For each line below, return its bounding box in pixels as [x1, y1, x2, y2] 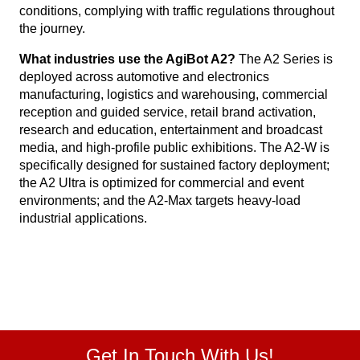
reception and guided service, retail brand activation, [19, 105, 316, 119]
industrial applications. [19, 211, 147, 225]
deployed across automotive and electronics [19, 70, 269, 84]
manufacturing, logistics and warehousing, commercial [19, 88, 328, 101]
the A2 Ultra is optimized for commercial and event [19, 176, 304, 190]
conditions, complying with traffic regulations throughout [19, 4, 334, 18]
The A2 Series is [235, 52, 333, 66]
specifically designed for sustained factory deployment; [19, 158, 329, 172]
